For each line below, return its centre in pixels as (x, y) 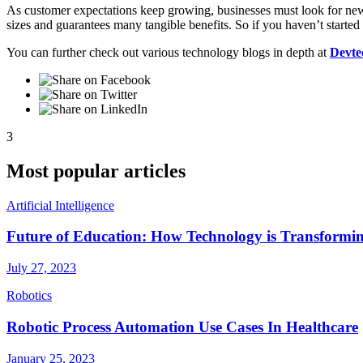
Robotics (29, 296)
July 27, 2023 (41, 268)
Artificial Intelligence (60, 205)
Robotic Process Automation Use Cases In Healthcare (182, 327)
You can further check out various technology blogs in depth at (168, 52)
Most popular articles (96, 171)
